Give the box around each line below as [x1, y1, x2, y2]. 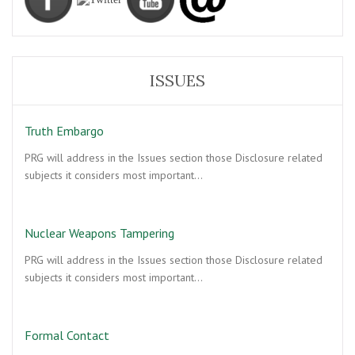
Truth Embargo [25, 123, 104, 139]
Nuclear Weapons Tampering [25, 225, 174, 241]
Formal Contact [25, 327, 109, 343]
